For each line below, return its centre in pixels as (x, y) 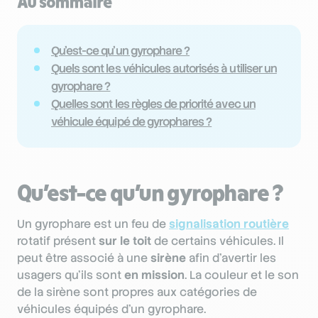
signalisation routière (229, 224)
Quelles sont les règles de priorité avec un (153, 104)
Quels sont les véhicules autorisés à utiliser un (164, 68)
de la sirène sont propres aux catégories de (137, 292)
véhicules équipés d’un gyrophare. (111, 309)
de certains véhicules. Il (218, 241)
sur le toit (125, 241)
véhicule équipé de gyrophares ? (132, 121)
